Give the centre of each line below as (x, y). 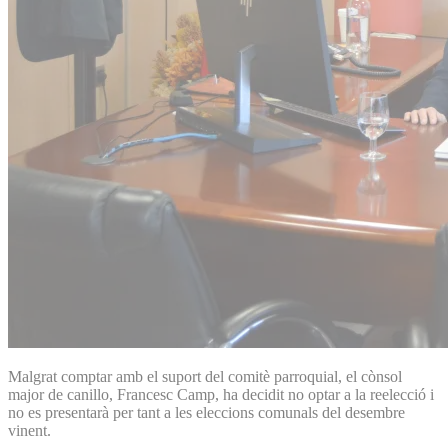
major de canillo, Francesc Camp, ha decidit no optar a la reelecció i (221, 394)
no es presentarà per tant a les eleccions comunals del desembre (206, 412)
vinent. (29, 430)
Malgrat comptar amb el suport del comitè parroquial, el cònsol (205, 376)
